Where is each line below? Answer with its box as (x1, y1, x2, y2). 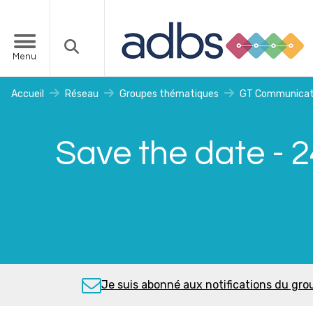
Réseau (65, 88, 99, 100)
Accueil (11, 88, 44, 100)
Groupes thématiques (119, 88, 219, 100)
